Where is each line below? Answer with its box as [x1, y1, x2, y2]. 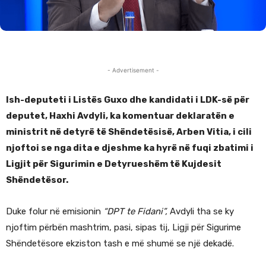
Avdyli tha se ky [167, 205, 234, 217]
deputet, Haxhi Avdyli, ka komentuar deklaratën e [6, 110, 235, 121]
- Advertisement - [107, 66, 159, 74]
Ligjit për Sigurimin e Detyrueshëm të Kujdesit [6, 158, 221, 169]
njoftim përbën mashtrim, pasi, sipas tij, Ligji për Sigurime [6, 221, 241, 233]
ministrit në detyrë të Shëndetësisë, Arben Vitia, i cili [6, 126, 252, 137]
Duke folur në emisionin [6, 205, 103, 217]
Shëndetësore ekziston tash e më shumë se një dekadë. [6, 237, 234, 249]
